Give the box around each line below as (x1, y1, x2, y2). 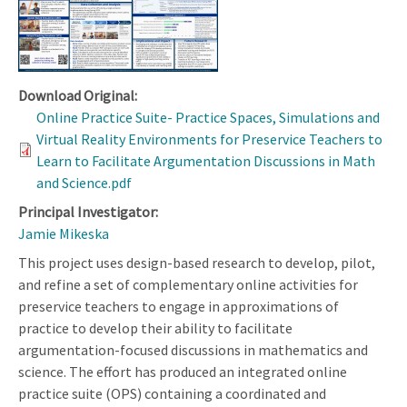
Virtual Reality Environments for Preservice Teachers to (36, 129, 382, 148)
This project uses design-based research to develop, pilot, (18, 253, 375, 272)
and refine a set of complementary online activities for (18, 274, 358, 293)
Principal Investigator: (18, 202, 158, 221)
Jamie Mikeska (18, 223, 109, 243)
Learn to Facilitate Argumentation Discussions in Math (36, 151, 375, 170)
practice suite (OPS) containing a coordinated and (18, 383, 326, 402)
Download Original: (18, 85, 137, 104)
